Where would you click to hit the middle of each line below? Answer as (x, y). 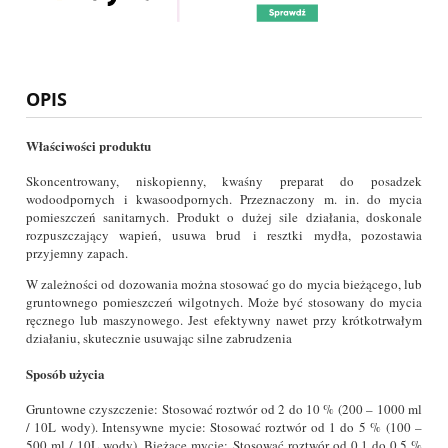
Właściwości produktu (88, 145)
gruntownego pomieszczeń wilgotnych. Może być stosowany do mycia (224, 301)
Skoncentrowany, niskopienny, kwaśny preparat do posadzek (224, 180)
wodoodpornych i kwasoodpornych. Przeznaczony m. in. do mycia (224, 198)
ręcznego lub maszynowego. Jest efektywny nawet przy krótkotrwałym (224, 319)
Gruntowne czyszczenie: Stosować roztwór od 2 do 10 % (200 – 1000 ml (224, 409)
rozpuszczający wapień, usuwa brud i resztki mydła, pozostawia (224, 234)
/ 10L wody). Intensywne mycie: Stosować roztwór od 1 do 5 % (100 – (224, 427)
